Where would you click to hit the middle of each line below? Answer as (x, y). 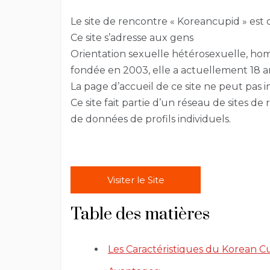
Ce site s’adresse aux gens (132, 38)
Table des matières (140, 215)
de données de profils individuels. (151, 119)
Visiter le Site (136, 180)
